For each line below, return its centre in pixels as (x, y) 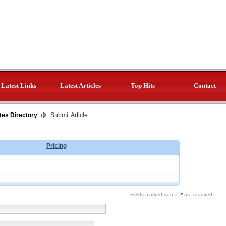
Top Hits (143, 86)
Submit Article (68, 115)
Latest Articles (80, 86)
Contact (205, 86)
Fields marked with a (155, 194)
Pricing (56, 146)
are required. (198, 194)
